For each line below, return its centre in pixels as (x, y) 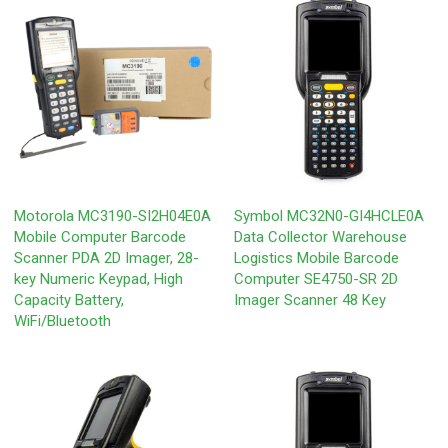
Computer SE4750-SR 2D (316, 278)
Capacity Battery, (69, 299)
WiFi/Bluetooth (63, 320)
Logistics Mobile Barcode (316, 257)
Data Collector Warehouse (320, 236)
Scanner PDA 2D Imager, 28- (107, 257)
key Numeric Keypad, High (99, 278)
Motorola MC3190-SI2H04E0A (113, 215)
